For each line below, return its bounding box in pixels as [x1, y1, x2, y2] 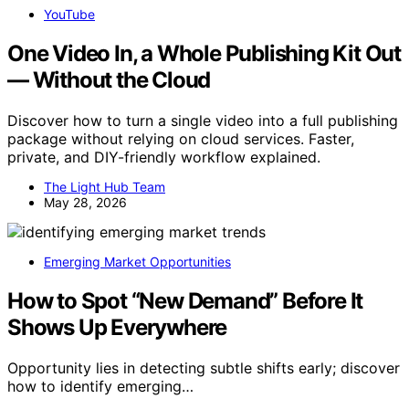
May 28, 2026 [44, 194, 127, 211]
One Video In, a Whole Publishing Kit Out [7, 40, 401, 68]
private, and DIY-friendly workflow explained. [7, 148, 320, 167]
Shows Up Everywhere [7, 314, 227, 341]
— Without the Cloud [7, 67, 211, 94]
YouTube [44, 6, 95, 23]
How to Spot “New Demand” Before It [7, 288, 363, 315]
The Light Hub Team [44, 179, 165, 195]
